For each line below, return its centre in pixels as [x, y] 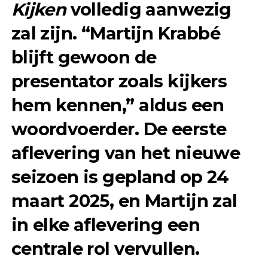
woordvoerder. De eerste [119, 129]
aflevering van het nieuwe [126, 153]
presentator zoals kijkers [119, 81]
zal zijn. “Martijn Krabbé [116, 33]
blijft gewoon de [84, 57]
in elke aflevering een [105, 224]
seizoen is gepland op [109, 176]
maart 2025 [60, 200]
